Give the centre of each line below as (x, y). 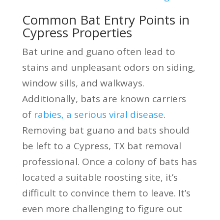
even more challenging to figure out (102, 208)
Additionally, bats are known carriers (104, 98)
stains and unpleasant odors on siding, (109, 67)
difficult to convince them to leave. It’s (106, 193)
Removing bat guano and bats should (106, 130)
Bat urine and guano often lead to (98, 51)
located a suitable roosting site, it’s (100, 177)
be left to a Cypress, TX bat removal (101, 146)
